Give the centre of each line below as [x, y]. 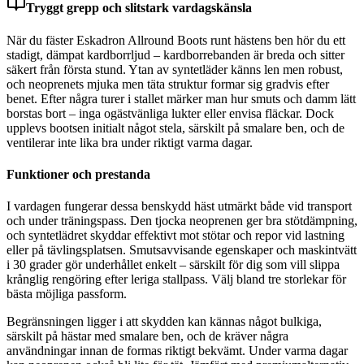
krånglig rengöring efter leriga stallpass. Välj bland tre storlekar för [176, 279]
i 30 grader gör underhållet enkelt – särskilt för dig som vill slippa [173, 265]
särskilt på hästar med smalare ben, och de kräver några [147, 336]
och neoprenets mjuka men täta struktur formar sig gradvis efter [168, 84]
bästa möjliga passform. [67, 294]
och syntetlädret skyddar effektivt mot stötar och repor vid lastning [175, 236]
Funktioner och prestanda [78, 174]
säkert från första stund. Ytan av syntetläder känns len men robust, [175, 69]
